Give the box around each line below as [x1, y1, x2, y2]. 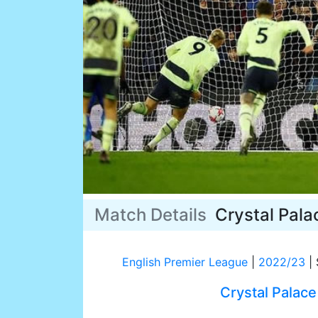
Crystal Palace [220, 284, 317, 302]
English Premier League [121, 255, 248, 270]
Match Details [94, 204, 215, 226]
